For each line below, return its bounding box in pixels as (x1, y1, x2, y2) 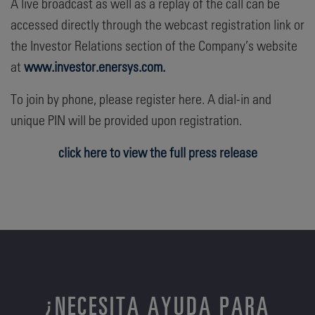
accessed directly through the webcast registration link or (11, 15, 304, 32)
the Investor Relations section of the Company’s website (11, 37, 297, 53)
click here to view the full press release (58, 143, 257, 160)
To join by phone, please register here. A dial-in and (11, 90, 271, 107)
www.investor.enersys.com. (24, 58, 165, 75)
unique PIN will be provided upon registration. (11, 111, 242, 128)
